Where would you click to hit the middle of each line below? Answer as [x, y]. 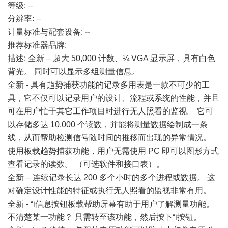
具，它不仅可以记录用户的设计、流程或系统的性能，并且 [113, 98]
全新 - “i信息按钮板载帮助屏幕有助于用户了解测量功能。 [111, 204]
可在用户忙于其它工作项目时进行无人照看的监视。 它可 [110, 111]
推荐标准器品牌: [39, 45]
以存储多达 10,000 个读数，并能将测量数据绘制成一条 [108, 124]
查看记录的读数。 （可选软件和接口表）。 [86, 164]
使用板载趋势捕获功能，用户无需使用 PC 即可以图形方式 [113, 151]
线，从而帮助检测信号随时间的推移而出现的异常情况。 [109, 138]
